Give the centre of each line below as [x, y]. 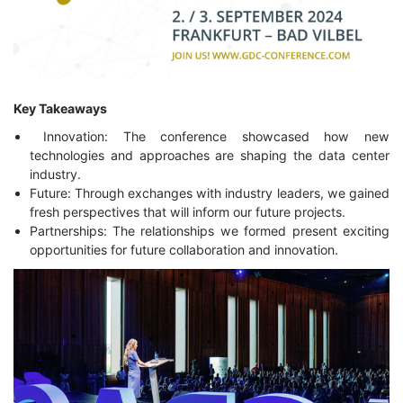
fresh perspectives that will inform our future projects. [187, 212]
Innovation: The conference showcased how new [217, 137]
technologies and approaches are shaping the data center [209, 156]
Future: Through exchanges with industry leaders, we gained [209, 193]
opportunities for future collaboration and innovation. [184, 250]
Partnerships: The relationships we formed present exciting [209, 231]
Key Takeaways [60, 108]
